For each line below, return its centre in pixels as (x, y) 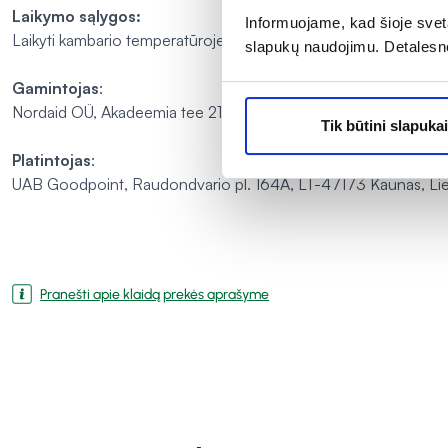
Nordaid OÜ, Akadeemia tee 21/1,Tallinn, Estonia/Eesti (195, 112)
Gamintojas (55, 88)
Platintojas (51, 160)
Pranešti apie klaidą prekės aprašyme (154, 294)
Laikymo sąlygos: (76, 16)
